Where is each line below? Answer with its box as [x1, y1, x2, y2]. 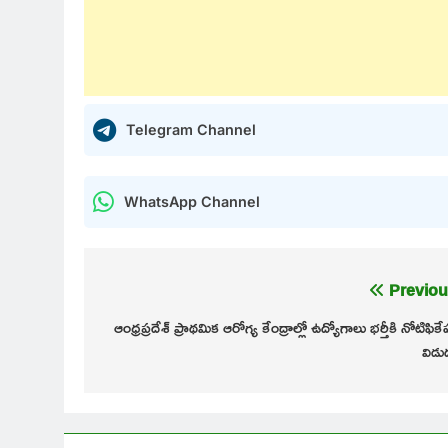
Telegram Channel [126, 120, 256, 138]
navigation [103, 304, 200, 356]
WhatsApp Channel [124, 192, 260, 210]
